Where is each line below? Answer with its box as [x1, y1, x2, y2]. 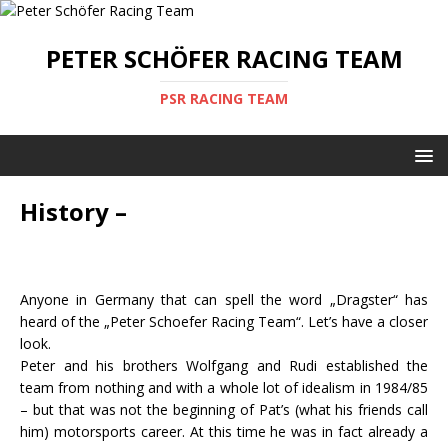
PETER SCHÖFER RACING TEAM [45, 42, 403, 75]
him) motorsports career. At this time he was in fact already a [20, 422, 428, 441]
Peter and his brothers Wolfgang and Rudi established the [20, 356, 428, 375]
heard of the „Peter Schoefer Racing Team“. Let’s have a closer [20, 312, 428, 331]
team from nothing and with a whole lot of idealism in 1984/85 [20, 378, 428, 397]
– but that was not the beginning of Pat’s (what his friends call [20, 400, 428, 419]
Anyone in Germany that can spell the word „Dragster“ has [20, 290, 428, 309]
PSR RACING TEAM [160, 89, 288, 108]
